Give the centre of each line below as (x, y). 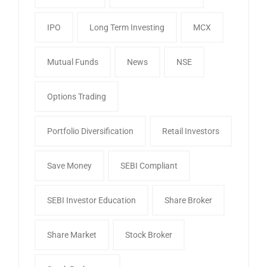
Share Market (72, 235)
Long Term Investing (127, 27)
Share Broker (188, 200)
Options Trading (77, 96)
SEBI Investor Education (91, 200)
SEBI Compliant (149, 165)
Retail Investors (191, 131)
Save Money (69, 165)
